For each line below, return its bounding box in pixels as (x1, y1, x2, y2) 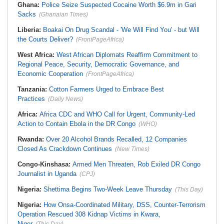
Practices (17, 95, 45, 102)
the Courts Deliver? (17, 35, 73, 43)
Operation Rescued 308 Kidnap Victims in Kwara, (17, 210, 160, 218)
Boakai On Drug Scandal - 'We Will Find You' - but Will (43, 26, 199, 33)
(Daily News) (48, 95, 83, 102)
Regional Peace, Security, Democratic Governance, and (17, 60, 179, 68)
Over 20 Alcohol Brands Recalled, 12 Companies (46, 135, 187, 143)
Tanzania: (17, 85, 49, 93)
